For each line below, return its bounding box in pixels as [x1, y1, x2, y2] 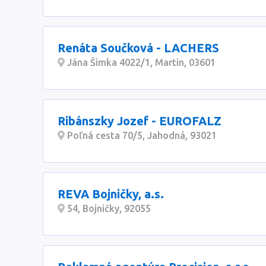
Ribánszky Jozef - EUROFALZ [58, 114, 221, 128]
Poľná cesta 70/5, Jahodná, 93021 [65, 130, 217, 141]
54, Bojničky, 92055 [65, 203, 151, 214]
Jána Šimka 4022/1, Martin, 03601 [65, 57, 216, 68]
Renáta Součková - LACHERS [58, 41, 219, 55]
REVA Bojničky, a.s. [58, 187, 164, 201]
